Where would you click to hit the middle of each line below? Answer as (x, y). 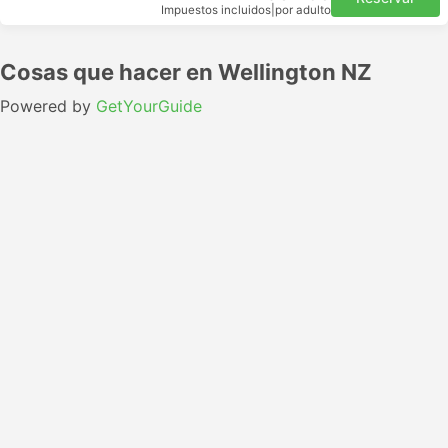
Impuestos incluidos (216, 10)
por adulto (303, 10)
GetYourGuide (149, 106)
